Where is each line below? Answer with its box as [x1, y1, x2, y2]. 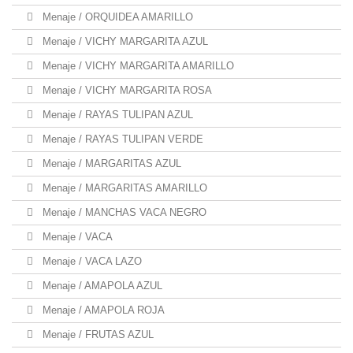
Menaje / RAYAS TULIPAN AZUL [39, 109, 193, 121]
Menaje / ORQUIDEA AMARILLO [39, 11, 193, 23]
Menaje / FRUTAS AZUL [39, 329, 154, 340]
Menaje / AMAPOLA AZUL [39, 280, 162, 292]
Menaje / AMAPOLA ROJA [39, 304, 165, 316]
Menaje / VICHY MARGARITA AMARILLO [39, 60, 234, 72]
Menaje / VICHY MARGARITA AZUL [39, 35, 208, 47]
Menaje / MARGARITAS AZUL [39, 158, 181, 169]
